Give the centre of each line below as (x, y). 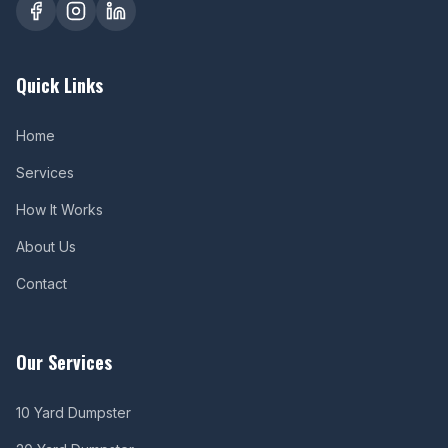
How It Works (59, 209)
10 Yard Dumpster (73, 412)
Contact (41, 283)
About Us (46, 246)
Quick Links (59, 85)
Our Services (64, 362)
